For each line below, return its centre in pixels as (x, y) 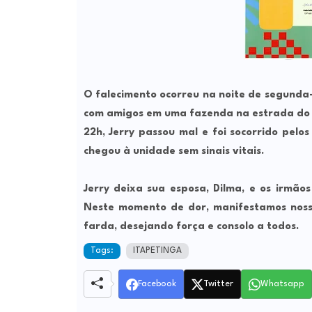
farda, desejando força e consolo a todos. (191, 227)
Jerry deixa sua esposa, (148, 189)
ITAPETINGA (157, 251)
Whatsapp (282, 284)
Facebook (157, 284)
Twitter (218, 284)
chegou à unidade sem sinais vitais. (173, 152)
